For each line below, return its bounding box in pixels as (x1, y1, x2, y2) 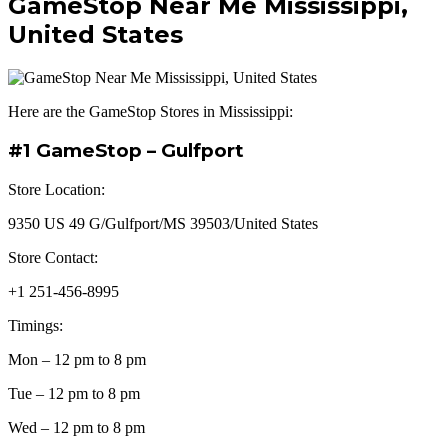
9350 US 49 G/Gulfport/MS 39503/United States (8, 215, 318, 233)
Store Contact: (8, 249, 98, 267)
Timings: (8, 317, 63, 335)
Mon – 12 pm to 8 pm (8, 351, 146, 369)
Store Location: (8, 181, 105, 199)
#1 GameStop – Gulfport (8, 139, 244, 163)
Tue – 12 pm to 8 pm (8, 385, 140, 403)
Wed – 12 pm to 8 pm (8, 419, 145, 437)
